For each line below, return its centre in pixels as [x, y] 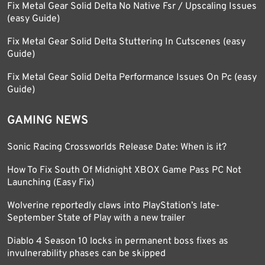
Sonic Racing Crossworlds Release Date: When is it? [117, 147]
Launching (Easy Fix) [51, 183]
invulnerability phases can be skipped [86, 254]
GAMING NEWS [48, 121]
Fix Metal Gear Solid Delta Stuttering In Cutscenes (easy [126, 42]
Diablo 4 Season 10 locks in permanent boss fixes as [118, 241]
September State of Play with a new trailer [96, 218]
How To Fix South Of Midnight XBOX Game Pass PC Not [124, 170]
